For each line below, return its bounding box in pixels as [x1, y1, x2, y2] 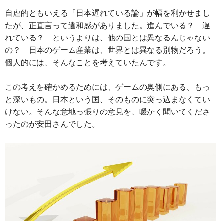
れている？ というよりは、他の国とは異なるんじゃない [5, 32, 210, 43]
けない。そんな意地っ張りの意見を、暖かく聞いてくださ [5, 106, 210, 117]
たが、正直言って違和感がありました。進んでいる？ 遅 [5, 19, 210, 31]
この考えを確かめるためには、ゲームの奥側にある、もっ [5, 81, 210, 92]
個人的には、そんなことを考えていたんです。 [5, 56, 171, 68]
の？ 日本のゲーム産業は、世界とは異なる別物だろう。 [5, 44, 210, 55]
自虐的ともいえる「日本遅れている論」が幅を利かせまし [5, 7, 210, 18]
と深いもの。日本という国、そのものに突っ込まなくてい [5, 93, 210, 105]
